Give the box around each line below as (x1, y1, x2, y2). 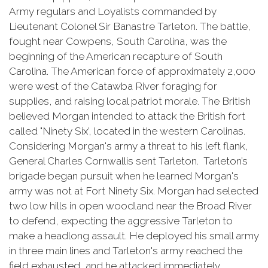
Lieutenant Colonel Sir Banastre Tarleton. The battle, (9, 20, 251, 32)
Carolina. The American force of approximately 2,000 (9, 65, 255, 77)
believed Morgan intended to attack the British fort (9, 110, 245, 122)
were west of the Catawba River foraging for (9, 80, 217, 92)
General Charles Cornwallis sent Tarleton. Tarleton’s (9, 155, 248, 167)
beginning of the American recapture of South (9, 50, 223, 62)
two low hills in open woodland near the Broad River (9, 200, 252, 212)
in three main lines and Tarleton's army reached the (9, 245, 242, 257)
